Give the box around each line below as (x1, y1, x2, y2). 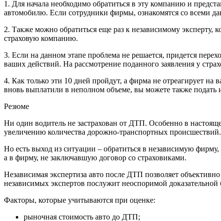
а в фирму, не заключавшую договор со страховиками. (4, 153, 186, 162)
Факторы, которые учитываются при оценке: (4, 195, 155, 204)
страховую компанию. (4, 34, 78, 42)
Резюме (4, 102, 29, 110)
